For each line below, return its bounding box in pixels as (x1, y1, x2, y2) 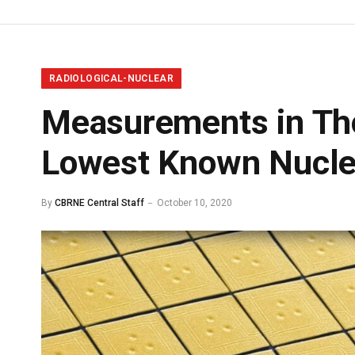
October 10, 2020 (157, 197, 232, 208)
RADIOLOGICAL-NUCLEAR (49, 73, 174, 84)
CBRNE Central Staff (55, 197, 144, 208)
